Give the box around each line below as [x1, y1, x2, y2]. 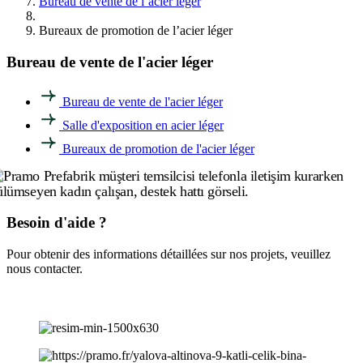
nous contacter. [6, 261, 83, 275]
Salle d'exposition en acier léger [62, 118, 224, 133]
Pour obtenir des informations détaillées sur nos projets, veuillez [6, 246, 331, 261]
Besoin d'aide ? [6, 214, 107, 232]
